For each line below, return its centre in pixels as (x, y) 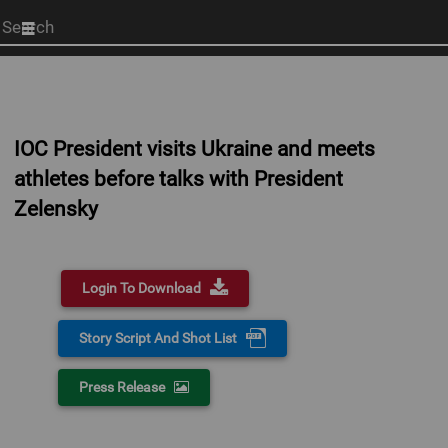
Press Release (122, 387)
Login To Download (142, 288)
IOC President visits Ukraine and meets (194, 149)
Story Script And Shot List (158, 338)
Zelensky (56, 209)
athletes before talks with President (178, 179)
